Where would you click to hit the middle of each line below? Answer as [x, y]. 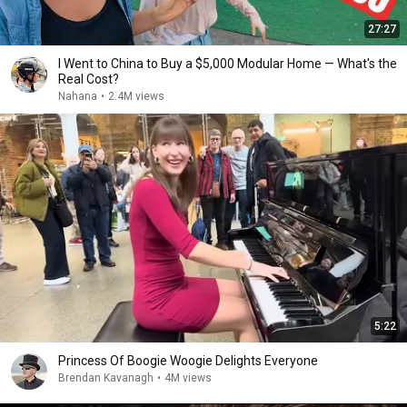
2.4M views [136, 96]
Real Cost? [89, 79]
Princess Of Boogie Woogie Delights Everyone [188, 361]
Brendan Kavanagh [106, 378]
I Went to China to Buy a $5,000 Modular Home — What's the [228, 64]
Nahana [78, 96]
